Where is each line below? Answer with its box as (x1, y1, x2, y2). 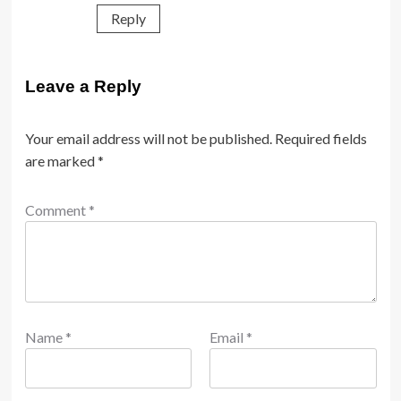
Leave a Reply (24, 76, 141, 96)
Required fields (274, 129, 367, 147)
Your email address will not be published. (24, 129, 272, 147)
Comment (24, 200, 89, 218)
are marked (24, 151, 98, 169)
